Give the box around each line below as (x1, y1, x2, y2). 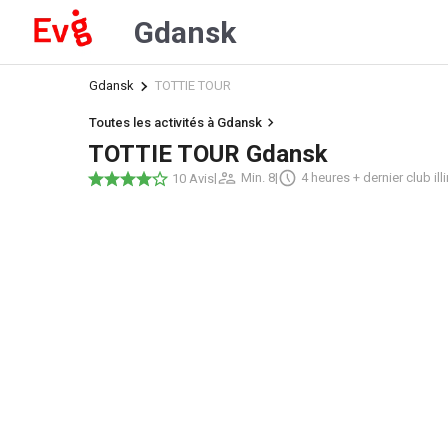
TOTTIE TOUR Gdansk (88, 140, 328, 169)
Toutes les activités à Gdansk (89, 114, 263, 130)
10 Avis (172, 170, 214, 186)
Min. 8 (240, 170, 275, 186)
